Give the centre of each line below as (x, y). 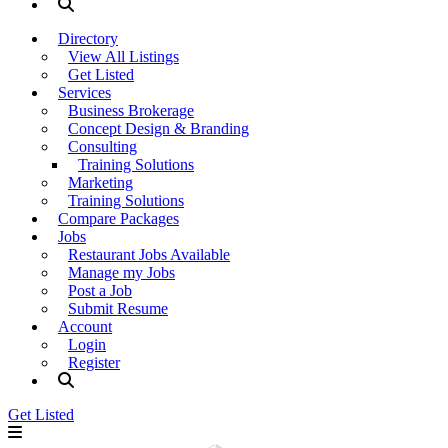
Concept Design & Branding (158, 128)
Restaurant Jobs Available (149, 254)
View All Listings (123, 56)
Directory (88, 38)
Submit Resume (118, 308)
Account (85, 326)
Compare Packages (118, 218)
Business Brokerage (131, 110)
